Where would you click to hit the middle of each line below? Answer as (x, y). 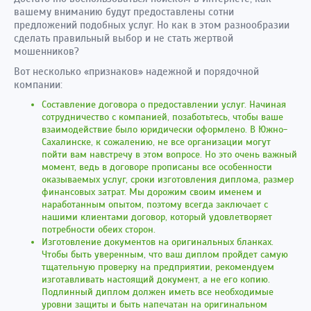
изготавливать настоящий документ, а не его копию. (156, 280)
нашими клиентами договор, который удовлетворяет (157, 217)
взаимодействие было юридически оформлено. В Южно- (165, 130)
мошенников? (47, 52)
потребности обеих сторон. (99, 230)
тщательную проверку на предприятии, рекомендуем (158, 267)
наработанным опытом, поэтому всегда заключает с (155, 205)
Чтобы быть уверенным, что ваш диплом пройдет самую (165, 255)
